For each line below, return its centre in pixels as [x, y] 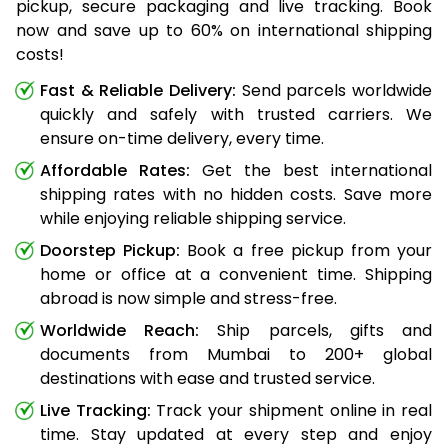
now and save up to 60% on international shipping [224, 30]
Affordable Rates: [115, 170]
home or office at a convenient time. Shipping [236, 274]
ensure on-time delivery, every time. [182, 138]
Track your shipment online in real [291, 410]
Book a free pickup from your [306, 250]
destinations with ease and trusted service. [207, 378]
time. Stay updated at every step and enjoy [236, 434]
